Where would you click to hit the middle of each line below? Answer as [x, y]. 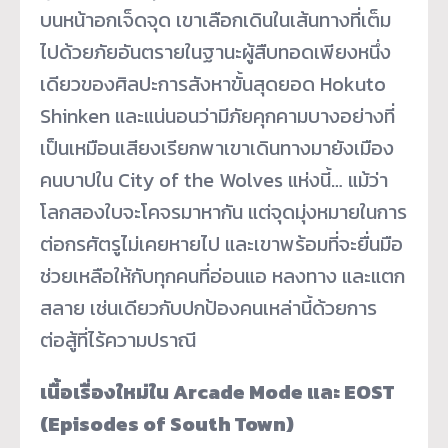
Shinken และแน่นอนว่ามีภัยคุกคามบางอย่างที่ [217, 115]
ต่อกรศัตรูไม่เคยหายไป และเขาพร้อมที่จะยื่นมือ [221, 243]
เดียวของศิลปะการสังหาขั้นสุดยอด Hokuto [213, 83]
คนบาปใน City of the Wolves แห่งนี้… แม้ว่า [214, 179]
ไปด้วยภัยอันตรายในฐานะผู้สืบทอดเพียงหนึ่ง [215, 51]
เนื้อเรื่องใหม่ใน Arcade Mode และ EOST [217, 391]
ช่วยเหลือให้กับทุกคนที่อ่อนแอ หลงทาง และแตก [222, 275]
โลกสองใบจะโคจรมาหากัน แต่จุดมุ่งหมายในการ [223, 211]
